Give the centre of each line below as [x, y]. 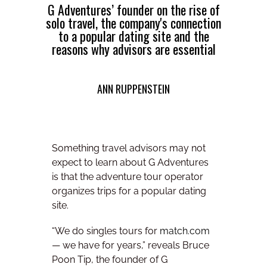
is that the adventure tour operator [128, 176]
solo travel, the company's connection [133, 23]
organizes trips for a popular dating [129, 191]
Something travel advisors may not [129, 148]
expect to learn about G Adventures [130, 162]
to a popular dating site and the [133, 36]
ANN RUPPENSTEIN [133, 89]
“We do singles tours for [106, 231]
